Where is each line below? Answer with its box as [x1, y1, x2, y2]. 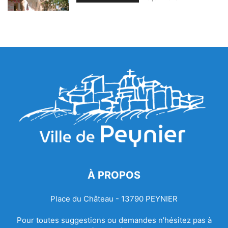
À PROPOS [88, 169, 140, 182]
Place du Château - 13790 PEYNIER [50, 194, 178, 204]
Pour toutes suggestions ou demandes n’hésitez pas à [16, 215, 212, 225]
